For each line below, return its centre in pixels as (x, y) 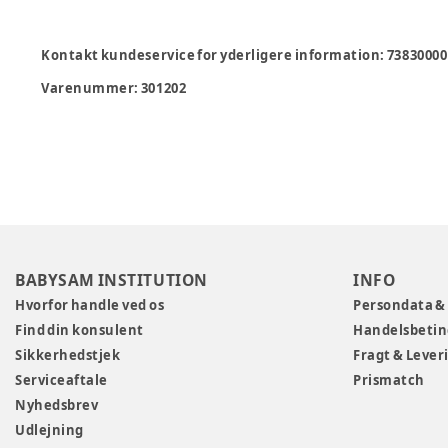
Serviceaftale (61, 379)
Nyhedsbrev (57, 404)
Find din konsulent (79, 329)
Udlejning (49, 429)
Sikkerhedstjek (68, 354)
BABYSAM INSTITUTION (111, 279)
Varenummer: (91, 87)
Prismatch (389, 379)
